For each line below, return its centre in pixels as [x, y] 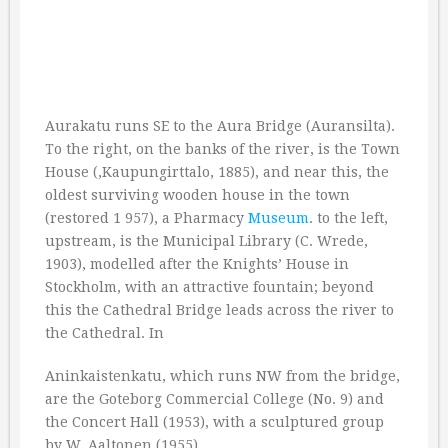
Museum [278, 218]
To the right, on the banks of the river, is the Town [222, 149]
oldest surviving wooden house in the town [197, 195]
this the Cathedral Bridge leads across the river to [219, 310]
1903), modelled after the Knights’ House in [197, 264]
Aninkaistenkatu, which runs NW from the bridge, [222, 376]
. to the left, [348, 218]
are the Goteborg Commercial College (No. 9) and [214, 399]
